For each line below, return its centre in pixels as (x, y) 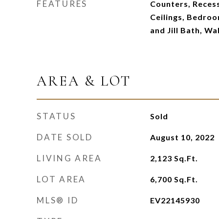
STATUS (56, 116)
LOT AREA (61, 179)
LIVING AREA (69, 158)
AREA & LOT (84, 81)
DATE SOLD (65, 137)
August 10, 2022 (182, 137)
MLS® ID (58, 200)
